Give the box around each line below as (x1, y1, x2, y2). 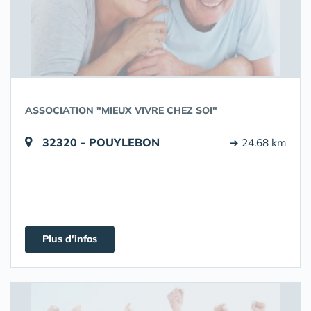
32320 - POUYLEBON (42, 135, 160, 149)
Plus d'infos (42, 233, 97, 245)
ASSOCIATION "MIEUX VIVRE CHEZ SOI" (25, 104, 217, 117)
